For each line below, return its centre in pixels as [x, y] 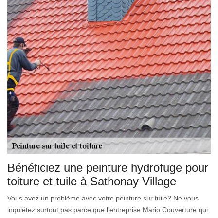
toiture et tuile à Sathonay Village [92, 181]
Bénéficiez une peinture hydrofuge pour [108, 167]
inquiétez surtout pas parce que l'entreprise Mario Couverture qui [108, 209]
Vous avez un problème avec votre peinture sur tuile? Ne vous [103, 198]
